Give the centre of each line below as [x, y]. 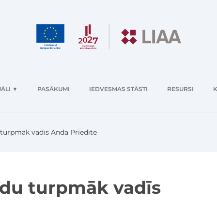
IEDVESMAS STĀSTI [118, 89]
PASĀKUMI [54, 89]
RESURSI [180, 89]
